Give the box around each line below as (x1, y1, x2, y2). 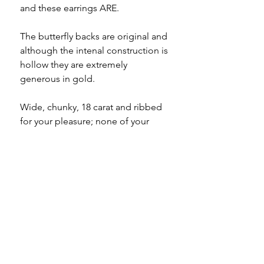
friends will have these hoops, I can (20, 130, 166, 141)
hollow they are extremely (20, 59, 127, 71)
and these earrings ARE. (20, 2, 119, 14)
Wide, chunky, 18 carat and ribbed (20, 101, 162, 113)
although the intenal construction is (20, 45, 168, 57)
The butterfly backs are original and (20, 31, 167, 42)
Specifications (20, 237, 94, 249)
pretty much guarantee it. (20, 144, 125, 156)
